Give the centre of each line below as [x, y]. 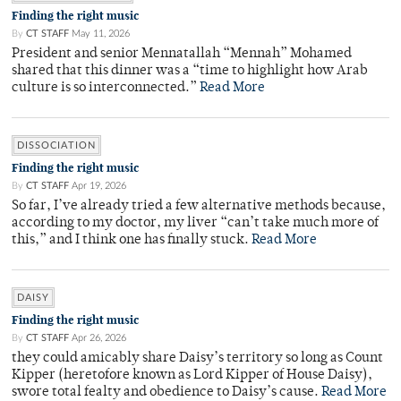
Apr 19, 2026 [99, 186]
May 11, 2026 [101, 34]
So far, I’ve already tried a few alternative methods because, [199, 207]
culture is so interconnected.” [106, 89]
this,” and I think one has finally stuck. [132, 241]
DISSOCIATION [56, 146]
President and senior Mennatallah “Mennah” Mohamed [182, 55]
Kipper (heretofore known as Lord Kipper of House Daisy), [192, 376]
